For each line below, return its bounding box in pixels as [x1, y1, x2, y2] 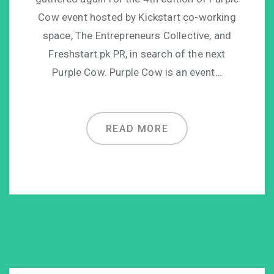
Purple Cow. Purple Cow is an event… [52, 66, 222, 79]
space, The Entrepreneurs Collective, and [42, 29, 232, 42]
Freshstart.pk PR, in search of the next [48, 48, 226, 61]
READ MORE [105, 123, 169, 135]
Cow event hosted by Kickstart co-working [38, 11, 236, 24]
